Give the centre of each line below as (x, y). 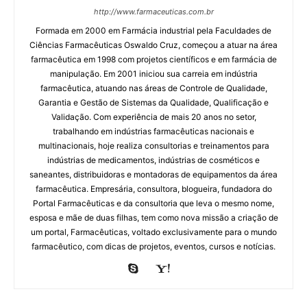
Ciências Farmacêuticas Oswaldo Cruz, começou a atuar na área (153, 45)
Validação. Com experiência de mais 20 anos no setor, (153, 117)
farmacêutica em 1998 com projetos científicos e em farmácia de (153, 60)
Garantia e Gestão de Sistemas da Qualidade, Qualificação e (153, 103)
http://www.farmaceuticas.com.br (153, 12)
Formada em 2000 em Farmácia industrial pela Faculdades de (153, 31)
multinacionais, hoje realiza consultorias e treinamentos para (153, 146)
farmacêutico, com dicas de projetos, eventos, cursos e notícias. (153, 247)
